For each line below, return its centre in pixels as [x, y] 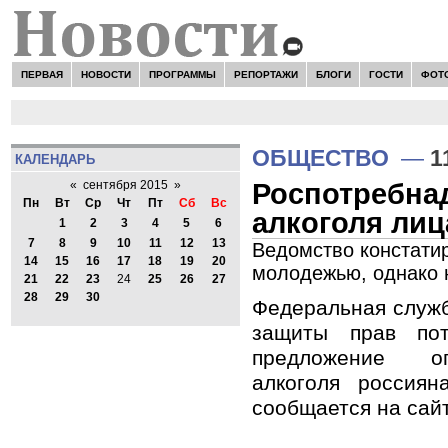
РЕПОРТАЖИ [265, 74]
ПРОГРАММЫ [182, 74]
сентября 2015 [125, 185]
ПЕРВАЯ [41, 74]
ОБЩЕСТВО [320, 158]
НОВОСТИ [105, 74]
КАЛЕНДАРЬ [54, 159]
